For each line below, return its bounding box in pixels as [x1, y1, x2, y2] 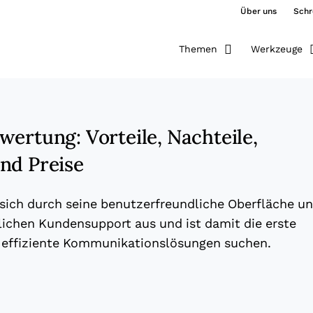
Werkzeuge [250, 43, 303, 54]
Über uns [240, 6, 277, 16]
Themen [178, 43, 217, 54]
